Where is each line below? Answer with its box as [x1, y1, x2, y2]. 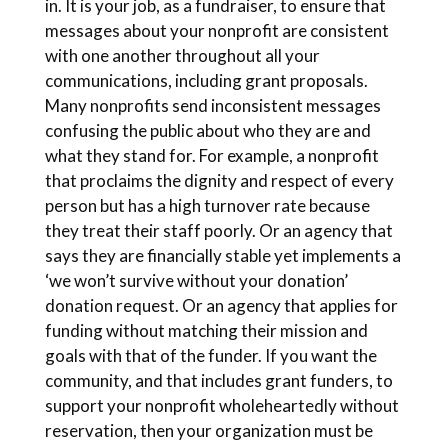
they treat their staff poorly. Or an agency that [44, 220, 393, 241]
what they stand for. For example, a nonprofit [44, 145, 379, 166]
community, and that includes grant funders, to [44, 370, 393, 391]
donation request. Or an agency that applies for [44, 295, 398, 316]
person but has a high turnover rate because [44, 195, 370, 216]
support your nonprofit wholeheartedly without [44, 395, 399, 416]
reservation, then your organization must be [44, 420, 373, 441]
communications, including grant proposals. [44, 70, 368, 91]
